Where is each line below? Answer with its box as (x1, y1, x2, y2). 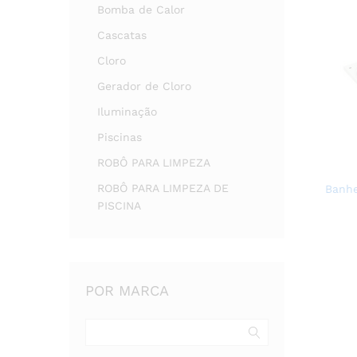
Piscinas (97, 131, 142, 143)
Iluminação (97, 105, 157, 118)
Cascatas (97, 29, 147, 41)
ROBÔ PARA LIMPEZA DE (97, 182, 229, 194)
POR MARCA (85, 282, 169, 299)
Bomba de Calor (97, 3, 185, 16)
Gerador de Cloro (97, 80, 191, 92)
